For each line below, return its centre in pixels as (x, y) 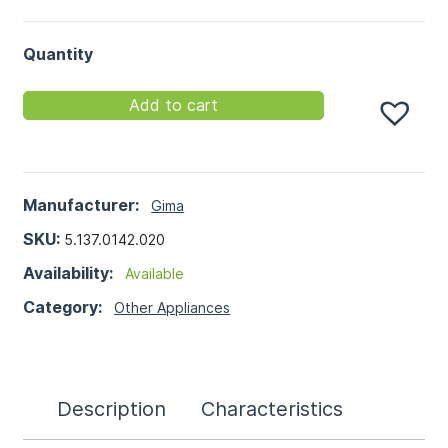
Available (155, 273)
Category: (69, 306)
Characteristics (271, 408)
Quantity (64, 53)
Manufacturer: (81, 204)
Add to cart (174, 104)
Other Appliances (172, 307)
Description (111, 408)
